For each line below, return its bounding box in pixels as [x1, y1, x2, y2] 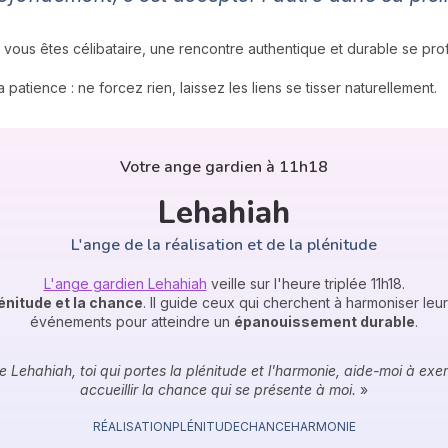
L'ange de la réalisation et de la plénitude [71, 234, 377, 256]
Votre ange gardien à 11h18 [120, 156, 328, 178]
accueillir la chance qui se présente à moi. [80, 381, 356, 398]
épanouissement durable [234, 313, 415, 330]
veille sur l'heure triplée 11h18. [206, 275, 405, 292]
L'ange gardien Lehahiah [43, 275, 207, 292]
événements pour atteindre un [30, 313, 234, 330]
